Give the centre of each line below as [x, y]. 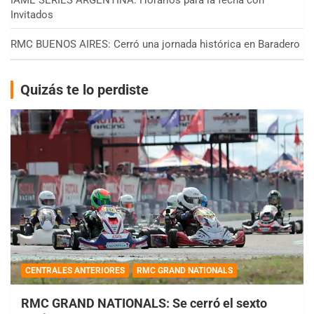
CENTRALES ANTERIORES [75, 271]
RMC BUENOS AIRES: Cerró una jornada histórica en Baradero [155, 44]
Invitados [32, 14]
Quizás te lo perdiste [84, 89]
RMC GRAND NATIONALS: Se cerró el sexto [144, 303]
